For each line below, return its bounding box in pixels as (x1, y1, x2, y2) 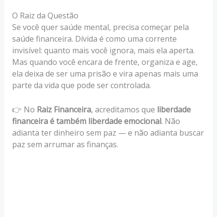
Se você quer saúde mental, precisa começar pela (12, 22, 189, 33)
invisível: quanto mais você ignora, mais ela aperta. (12, 45, 195, 56)
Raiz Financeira (36, 104, 91, 115)
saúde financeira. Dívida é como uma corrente (12, 33, 177, 45)
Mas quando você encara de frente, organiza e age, (12, 57, 198, 68)
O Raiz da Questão (12, 10, 78, 21)
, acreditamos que (91, 104, 157, 115)
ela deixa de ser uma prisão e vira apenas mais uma (12, 68, 198, 79)
